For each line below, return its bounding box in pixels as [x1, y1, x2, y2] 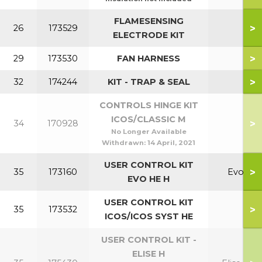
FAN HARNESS [117, 53, 180, 64]
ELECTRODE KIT [112, 30, 185, 40]
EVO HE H [127, 174, 170, 184]
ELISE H [132, 249, 165, 259]
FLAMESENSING [113, 16, 184, 26]
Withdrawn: [102, 139, 147, 147]
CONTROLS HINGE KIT [99, 100, 198, 111]
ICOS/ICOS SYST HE [104, 211, 193, 222]
